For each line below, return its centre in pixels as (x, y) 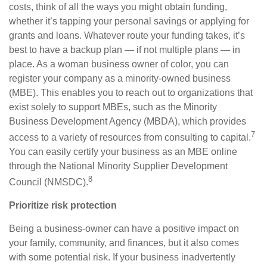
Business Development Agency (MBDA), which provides (128, 121)
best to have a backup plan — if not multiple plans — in (125, 49)
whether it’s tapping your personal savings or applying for (129, 21)
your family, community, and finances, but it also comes (124, 243)
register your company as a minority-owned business (120, 78)
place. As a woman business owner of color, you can (119, 64)
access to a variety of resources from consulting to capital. (130, 137)
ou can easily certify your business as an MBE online (126, 151)
